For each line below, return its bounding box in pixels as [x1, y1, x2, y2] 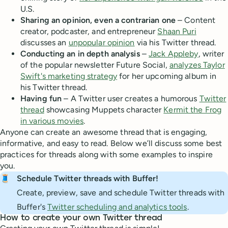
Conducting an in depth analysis [20, 49, 140, 59]
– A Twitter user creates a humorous [62, 94, 199, 104]
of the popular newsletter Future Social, [20, 60, 169, 70]
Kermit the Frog [163, 105, 222, 115]
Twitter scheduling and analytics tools [47, 202, 187, 212]
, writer [198, 49, 224, 59]
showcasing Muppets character [44, 105, 164, 115]
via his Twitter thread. [134, 38, 216, 48]
